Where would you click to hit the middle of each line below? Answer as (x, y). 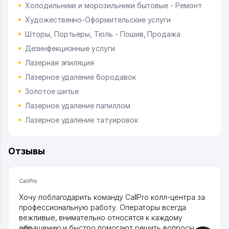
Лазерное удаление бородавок (81, 77)
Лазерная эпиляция (60, 63)
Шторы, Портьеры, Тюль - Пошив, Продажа (103, 34)
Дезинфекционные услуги (70, 49)
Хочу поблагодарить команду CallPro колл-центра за (112, 197)
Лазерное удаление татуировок (82, 120)
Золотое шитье (52, 91)
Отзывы (27, 151)
